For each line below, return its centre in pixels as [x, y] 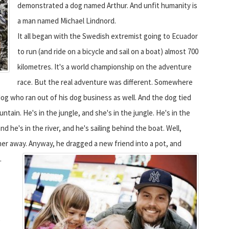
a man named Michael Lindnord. [67, 20]
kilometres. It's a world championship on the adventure [105, 66]
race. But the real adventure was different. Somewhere [105, 82]
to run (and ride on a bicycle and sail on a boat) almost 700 [108, 51]
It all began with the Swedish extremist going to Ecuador [108, 36]
